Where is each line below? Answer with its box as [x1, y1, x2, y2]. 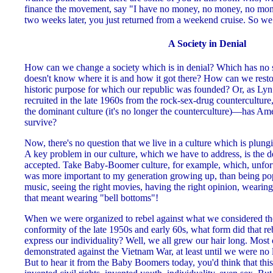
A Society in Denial [168, 38, 246, 49]
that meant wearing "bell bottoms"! [24, 193, 158, 204]
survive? [24, 117, 57, 128]
